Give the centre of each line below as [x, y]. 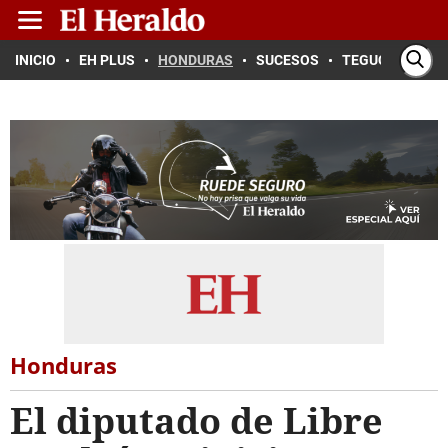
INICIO [35, 60]
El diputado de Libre [196, 420]
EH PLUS [107, 60]
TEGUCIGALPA [388, 60]
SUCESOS [287, 60]
